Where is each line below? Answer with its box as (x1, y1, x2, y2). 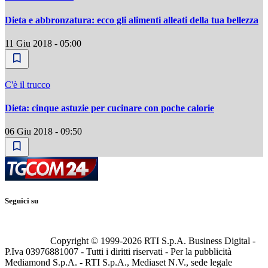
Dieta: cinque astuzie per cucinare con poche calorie (5, 103, 214, 114)
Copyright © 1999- (50, 235, 123, 246)
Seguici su (5, 196, 38, 206)
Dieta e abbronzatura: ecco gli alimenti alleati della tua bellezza (5, 14, 258, 25)
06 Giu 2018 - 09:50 (5, 126, 82, 137)
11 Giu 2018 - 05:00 (5, 38, 81, 48)
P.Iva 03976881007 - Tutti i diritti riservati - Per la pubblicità (5, 246, 232, 257)
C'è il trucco (5, 79, 50, 90)
